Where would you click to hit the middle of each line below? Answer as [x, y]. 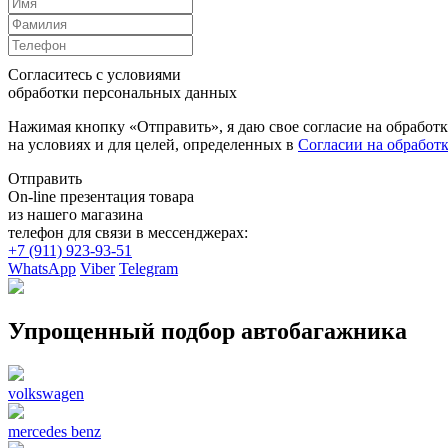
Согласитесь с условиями [94, 74]
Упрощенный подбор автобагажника [207, 330]
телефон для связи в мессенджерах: [128, 232]
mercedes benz [54, 431]
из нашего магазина [75, 214]
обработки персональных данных [122, 92]
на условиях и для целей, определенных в [153, 144]
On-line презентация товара [101, 196]
